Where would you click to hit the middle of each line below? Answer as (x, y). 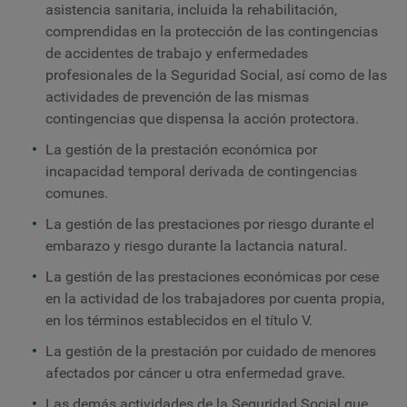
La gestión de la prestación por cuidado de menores (211, 351)
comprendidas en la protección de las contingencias (212, 31)
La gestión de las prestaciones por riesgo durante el (210, 224)
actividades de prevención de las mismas (177, 97)
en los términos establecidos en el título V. (179, 320)
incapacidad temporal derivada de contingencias (201, 171)
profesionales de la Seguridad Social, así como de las (216, 75)
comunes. (77, 193)
